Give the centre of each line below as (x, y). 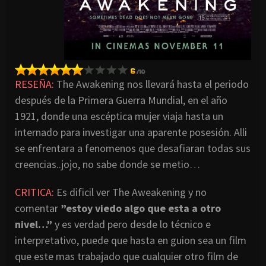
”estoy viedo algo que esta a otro (141, 208)
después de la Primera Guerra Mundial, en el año (121, 100)
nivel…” (34, 224)
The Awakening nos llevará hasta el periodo (151, 84)
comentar (38, 208)
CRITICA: (36, 192)
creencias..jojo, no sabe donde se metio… (107, 164)
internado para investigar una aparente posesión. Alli (131, 132)
